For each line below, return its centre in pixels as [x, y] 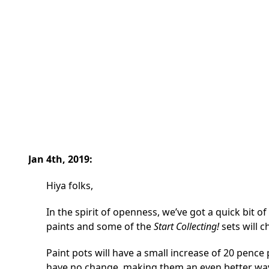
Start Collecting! [186, 227]
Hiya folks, [70, 186]
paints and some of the [100, 227]
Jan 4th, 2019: [60, 159]
